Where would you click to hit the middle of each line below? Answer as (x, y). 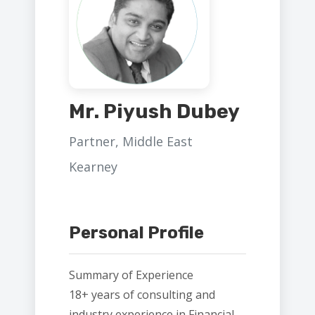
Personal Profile (136, 233)
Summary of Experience (131, 275)
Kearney (93, 167)
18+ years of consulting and (142, 295)
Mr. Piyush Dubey (154, 111)
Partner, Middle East (131, 141)
